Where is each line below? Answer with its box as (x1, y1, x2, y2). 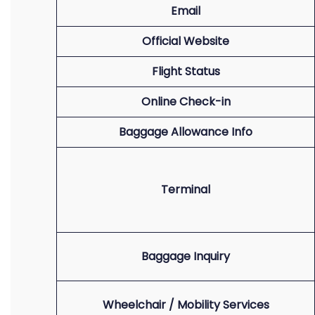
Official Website (142, 33, 229, 49)
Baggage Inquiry (141, 248, 230, 264)
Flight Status (151, 63, 220, 79)
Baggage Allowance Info (119, 124, 252, 140)
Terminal (161, 181, 210, 198)
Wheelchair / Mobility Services (102, 297, 269, 313)
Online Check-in (141, 94, 231, 110)
